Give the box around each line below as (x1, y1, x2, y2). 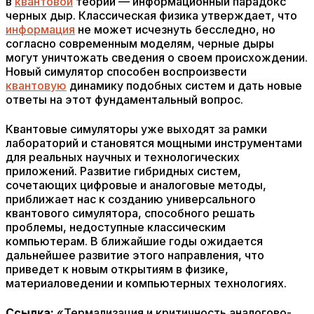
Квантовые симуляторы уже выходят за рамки (6, 122, 267, 136)
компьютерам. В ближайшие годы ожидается (6, 234, 263, 248)
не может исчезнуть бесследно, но (75, 22, 275, 36)
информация (6, 22, 75, 36)
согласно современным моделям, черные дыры (6, 36, 274, 50)
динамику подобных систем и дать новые (67, 78, 302, 93)
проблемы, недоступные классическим (6, 220, 226, 234)
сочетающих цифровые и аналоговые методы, (6, 178, 266, 192)
